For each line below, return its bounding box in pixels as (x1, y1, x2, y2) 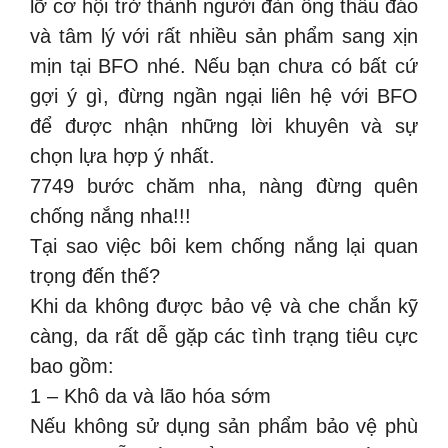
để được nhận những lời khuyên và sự (30, 114, 418, 137)
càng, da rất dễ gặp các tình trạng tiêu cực (30, 324, 418, 347)
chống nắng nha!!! (30, 204, 191, 227)
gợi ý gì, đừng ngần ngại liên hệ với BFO (30, 84, 418, 107)
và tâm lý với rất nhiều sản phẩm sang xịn (30, 24, 418, 47)
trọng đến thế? (30, 264, 160, 287)
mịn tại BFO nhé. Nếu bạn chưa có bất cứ (30, 54, 418, 77)
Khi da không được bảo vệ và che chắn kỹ (30, 294, 418, 317)
